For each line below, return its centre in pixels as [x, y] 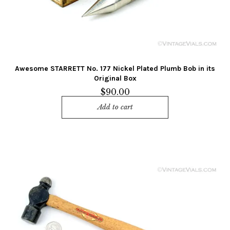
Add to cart [115, 107]
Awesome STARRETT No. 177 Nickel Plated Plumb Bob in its [115, 69]
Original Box [115, 79]
